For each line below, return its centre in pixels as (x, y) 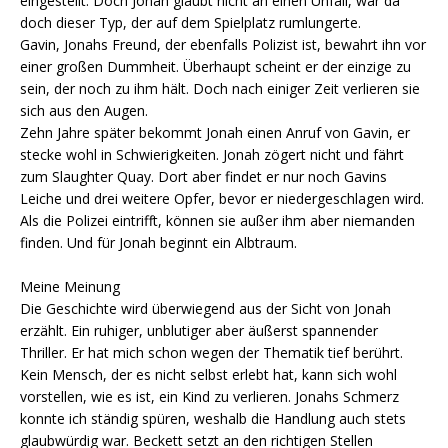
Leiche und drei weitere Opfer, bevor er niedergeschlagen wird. (222, 199)
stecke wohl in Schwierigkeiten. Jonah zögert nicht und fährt (212, 155)
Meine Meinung (70, 287)
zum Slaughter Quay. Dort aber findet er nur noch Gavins (203, 177)
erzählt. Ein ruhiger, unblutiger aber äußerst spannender (199, 331)
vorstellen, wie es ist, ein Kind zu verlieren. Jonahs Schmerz (209, 397)
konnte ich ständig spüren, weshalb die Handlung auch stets (213, 419)
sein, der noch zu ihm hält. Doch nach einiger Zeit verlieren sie (220, 89)
